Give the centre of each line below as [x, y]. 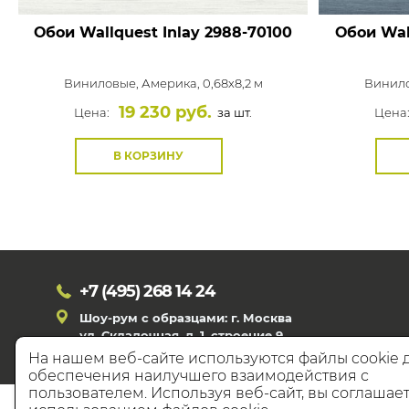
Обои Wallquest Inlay [117, 32]
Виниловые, [102, 83]
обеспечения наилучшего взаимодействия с [199, 376]
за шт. [233, 112]
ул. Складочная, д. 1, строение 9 [181, 335]
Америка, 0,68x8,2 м [202, 83]
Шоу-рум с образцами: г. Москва [186, 318]
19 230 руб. [165, 112]
